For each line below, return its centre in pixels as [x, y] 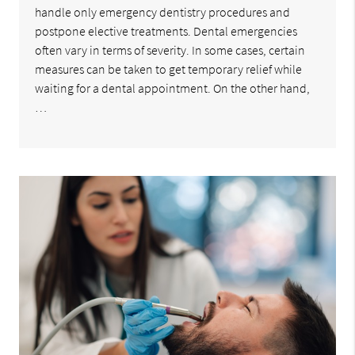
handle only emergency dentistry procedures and [163, 12]
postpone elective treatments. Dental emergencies [166, 31]
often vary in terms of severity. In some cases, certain [170, 50]
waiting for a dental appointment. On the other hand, [173, 88]
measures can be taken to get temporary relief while [169, 69]
